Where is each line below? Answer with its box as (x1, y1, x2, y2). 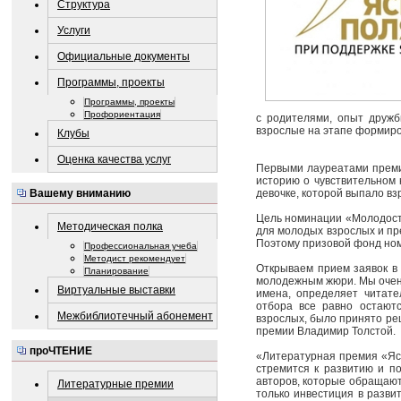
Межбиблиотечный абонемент (57, 310, 213, 323)
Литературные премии (57, 378, 174, 391)
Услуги (57, 23, 90, 37)
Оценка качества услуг (57, 152, 171, 166)
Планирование (84, 266, 149, 277)
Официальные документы (57, 49, 190, 63)
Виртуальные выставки (57, 284, 175, 297)
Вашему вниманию (30, 187, 131, 200)
